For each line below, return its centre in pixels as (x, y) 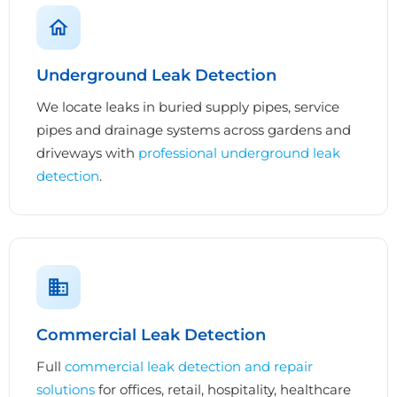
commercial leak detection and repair (189, 366)
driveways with (87, 152)
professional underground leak (239, 152)
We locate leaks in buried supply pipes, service (188, 106)
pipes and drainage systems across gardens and (194, 129)
